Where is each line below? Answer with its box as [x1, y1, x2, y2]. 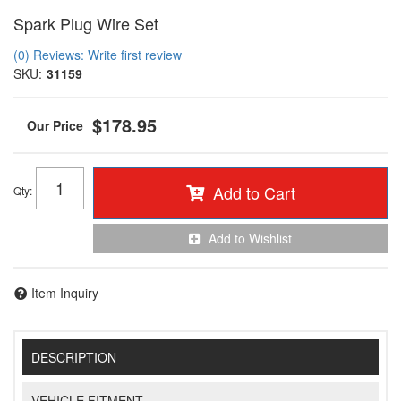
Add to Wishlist [209, 229, 292, 247]
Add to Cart [212, 181, 295, 204]
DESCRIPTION [31, 348, 117, 367]
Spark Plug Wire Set [13, 12, 158, 35]
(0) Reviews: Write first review [13, 46, 182, 64]
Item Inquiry [31, 283, 98, 302]
